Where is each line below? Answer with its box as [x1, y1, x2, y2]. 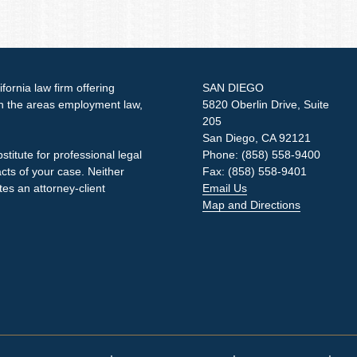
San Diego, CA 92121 [202, 131, 311, 144]
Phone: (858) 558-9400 [202, 148, 320, 161]
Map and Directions [202, 198, 300, 211]
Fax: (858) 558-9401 [202, 165, 307, 178]
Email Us [202, 182, 247, 194]
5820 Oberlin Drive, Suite [202, 98, 329, 111]
